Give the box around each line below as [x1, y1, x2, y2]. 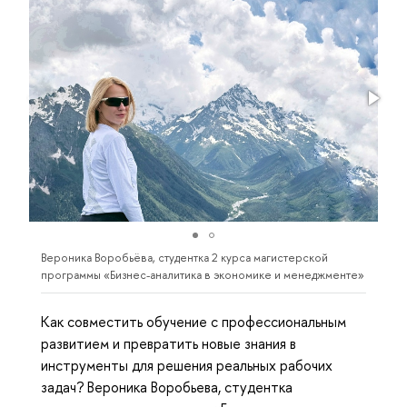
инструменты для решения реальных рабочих [41, 355, 333, 376]
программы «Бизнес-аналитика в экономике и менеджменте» [41, 267, 364, 283]
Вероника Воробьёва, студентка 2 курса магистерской [41, 250, 328, 266]
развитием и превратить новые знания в [41, 333, 296, 354]
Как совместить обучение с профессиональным [41, 312, 346, 333]
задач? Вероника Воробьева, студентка [41, 377, 293, 398]
